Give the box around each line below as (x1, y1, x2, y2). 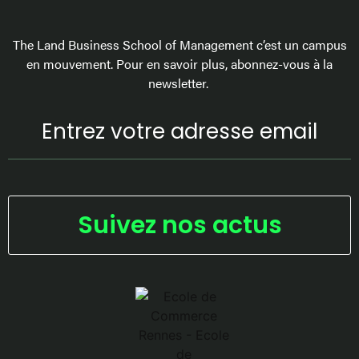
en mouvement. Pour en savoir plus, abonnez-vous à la (26, 54, 333, 73)
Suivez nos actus (77, 208, 282, 243)
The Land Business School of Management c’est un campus (12, 34, 347, 54)
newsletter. (147, 73, 212, 92)
